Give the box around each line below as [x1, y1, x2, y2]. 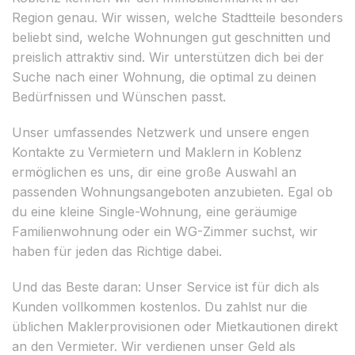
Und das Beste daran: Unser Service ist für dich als [12, 278, 319, 295]
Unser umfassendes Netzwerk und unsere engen [12, 124, 309, 140]
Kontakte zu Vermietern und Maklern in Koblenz [12, 143, 302, 160]
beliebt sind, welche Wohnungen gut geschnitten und [12, 29, 330, 45]
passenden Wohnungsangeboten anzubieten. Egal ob [12, 183, 333, 200]
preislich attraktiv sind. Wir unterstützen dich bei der [12, 48, 324, 65]
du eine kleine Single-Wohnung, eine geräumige [12, 203, 297, 219]
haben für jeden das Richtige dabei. [12, 242, 222, 259]
